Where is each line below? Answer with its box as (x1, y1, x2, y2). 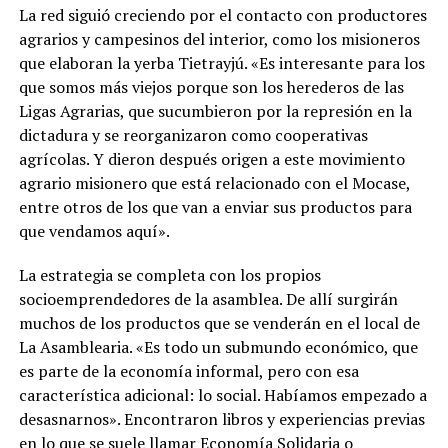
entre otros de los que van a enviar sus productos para (18, 195, 412, 218)
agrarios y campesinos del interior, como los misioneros (18, 27, 420, 50)
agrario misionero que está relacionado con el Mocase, (18, 171, 410, 194)
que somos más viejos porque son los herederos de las (18, 75, 404, 98)
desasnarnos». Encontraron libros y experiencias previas (18, 407, 425, 430)
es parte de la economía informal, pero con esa (18, 359, 359, 382)
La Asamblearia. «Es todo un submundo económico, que (18, 335, 418, 358)
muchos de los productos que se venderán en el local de (18, 311, 420, 334)
